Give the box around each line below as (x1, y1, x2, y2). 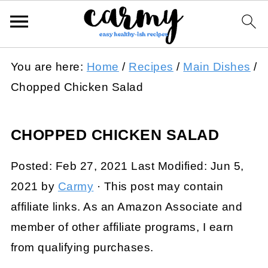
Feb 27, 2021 (55, 160, 128, 172)
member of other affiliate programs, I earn (10, 221, 234, 233)
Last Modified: (127, 160, 211, 172)
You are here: (10, 60, 87, 73)
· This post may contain (93, 180, 224, 193)
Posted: (10, 160, 56, 172)
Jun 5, (210, 160, 244, 172)
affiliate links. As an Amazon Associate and (10, 200, 243, 213)
